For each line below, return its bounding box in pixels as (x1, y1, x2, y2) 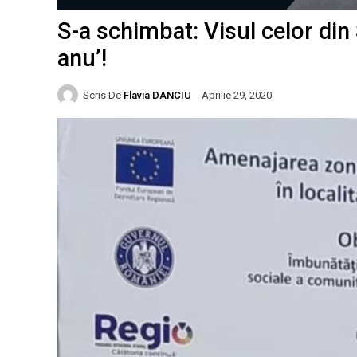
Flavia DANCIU (124, 88, 191, 101)
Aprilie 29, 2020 (202, 89, 272, 102)
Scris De (83, 88, 121, 101)
